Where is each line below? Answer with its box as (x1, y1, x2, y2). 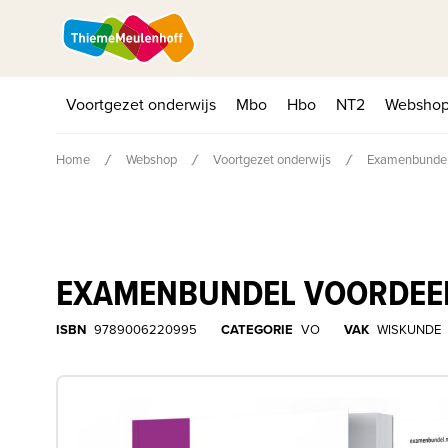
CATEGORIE (221, 320, 293, 339)
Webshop (126, 150, 177, 169)
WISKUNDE (377, 320, 441, 339)
